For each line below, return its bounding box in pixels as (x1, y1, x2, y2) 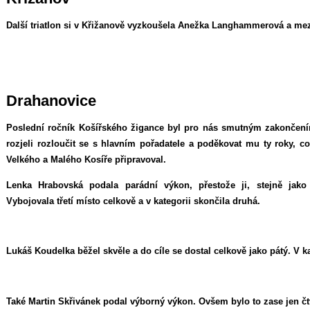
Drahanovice (6, 92, 96, 110)
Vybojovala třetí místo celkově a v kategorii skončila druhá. (6, 195, 260, 206)
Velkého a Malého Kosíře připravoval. (6, 154, 166, 165)
